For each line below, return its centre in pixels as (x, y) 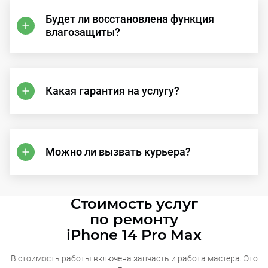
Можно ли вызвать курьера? (118, 152)
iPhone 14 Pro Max (134, 235)
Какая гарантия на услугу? (112, 91)
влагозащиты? (83, 32)
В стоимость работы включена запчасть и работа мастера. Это (134, 258)
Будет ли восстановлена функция (130, 19)
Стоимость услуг (134, 204)
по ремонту (134, 219)
